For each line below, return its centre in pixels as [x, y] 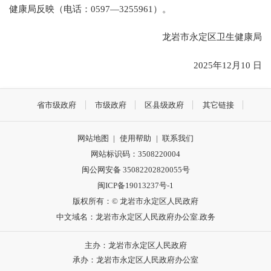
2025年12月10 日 [218, 65]
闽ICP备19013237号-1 [135, 185]
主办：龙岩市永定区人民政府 [135, 245]
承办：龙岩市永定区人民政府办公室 [135, 260]
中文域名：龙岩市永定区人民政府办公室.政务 [135, 217]
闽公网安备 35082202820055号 [135, 170]
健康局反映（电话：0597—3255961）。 [90, 9]
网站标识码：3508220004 [135, 154]
